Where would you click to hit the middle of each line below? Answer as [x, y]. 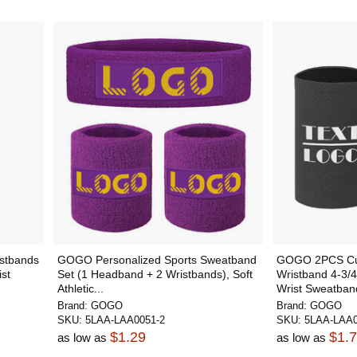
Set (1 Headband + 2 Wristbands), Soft [155, 274]
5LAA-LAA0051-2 [125, 320]
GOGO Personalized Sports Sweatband [157, 260]
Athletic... [80, 288]
